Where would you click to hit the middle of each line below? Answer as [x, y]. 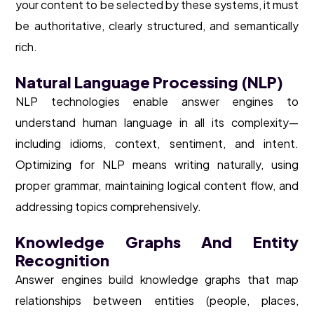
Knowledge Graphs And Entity [157, 242]
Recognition [62, 260]
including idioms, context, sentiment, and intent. [157, 144]
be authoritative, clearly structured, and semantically [157, 26]
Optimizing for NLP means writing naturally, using [157, 165]
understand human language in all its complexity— [157, 123]
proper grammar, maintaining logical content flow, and [157, 186]
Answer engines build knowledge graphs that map [157, 280]
